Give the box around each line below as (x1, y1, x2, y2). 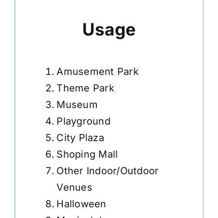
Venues (56, 182, 92, 194)
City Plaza (56, 132, 104, 144)
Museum (56, 99, 98, 111)
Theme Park (56, 82, 114, 94)
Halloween (56, 198, 107, 210)
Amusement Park (56, 66, 139, 78)
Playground (56, 115, 110, 127)
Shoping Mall (56, 148, 118, 161)
